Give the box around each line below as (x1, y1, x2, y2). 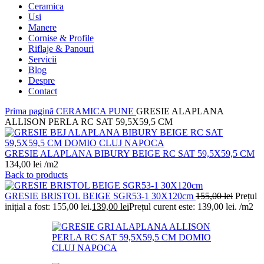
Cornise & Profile (28, 32, 94, 43)
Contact (28, 85, 57, 96)
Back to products (5, 169, 68, 180)
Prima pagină (5, 105, 56, 116)
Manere (28, 22, 57, 32)
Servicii (28, 54, 57, 64)
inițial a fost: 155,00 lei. (5, 201, 92, 212)
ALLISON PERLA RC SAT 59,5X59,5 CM (5, 116, 173, 127)
